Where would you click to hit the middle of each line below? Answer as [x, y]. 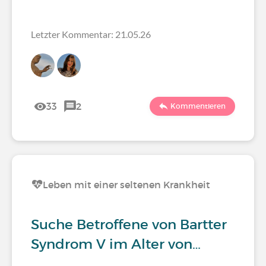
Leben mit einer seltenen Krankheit [126, 185]
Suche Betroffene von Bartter [129, 224]
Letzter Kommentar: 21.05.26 [91, 34]
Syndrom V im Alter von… [116, 244]
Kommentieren [198, 106]
